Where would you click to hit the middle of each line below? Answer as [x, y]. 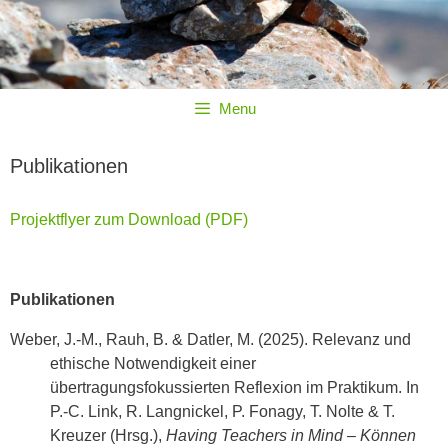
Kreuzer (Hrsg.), [108, 435]
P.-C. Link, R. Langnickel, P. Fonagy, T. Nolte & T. [222, 411]
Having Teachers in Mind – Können [291, 435]
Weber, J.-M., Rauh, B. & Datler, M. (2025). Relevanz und [210, 339]
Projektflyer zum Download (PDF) [129, 219]
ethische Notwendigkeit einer [153, 363]
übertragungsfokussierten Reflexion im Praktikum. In [234, 387]
